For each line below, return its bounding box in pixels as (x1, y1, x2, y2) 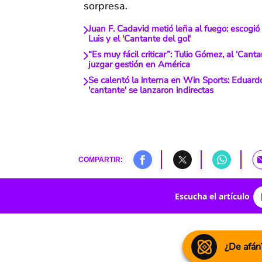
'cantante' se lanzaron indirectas (88, 84, 213, 96)
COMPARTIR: (78, 156, 123, 164)
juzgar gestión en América (88, 58, 190, 71)
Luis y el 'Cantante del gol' (88, 33, 191, 45)
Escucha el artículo (174, 190, 250, 202)
